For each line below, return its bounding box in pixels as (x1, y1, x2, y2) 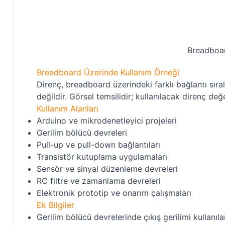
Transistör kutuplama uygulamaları (37, 152, 167, 162)
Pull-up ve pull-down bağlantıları (37, 140, 160, 150)
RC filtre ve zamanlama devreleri (37, 176, 161, 186)
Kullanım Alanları (37, 103, 98, 114)
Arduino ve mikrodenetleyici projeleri (37, 116, 177, 126)
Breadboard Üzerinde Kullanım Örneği (37, 67, 179, 77)
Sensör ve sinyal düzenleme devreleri (37, 164, 178, 174)
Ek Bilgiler (37, 200, 74, 210)
